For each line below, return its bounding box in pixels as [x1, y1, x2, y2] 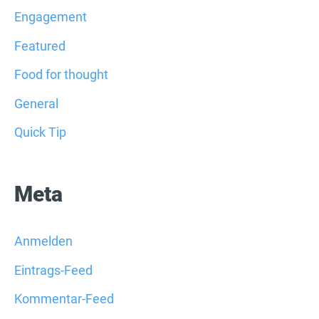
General [14, 95, 58, 111]
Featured [14, 38, 66, 53]
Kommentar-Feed [14, 291, 114, 307]
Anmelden [14, 234, 73, 249]
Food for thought [14, 67, 108, 83]
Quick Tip [14, 125, 66, 140]
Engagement [14, 9, 87, 24]
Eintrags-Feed [14, 262, 93, 278]
